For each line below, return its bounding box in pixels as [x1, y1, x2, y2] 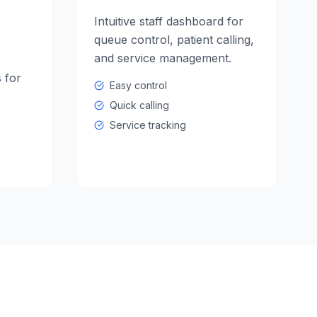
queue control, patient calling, [94, 33, 254, 47]
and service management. [94, 51, 231, 65]
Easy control [110, 79, 167, 91]
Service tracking [110, 119, 186, 131]
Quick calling [110, 99, 169, 111]
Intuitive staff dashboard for [94, 14, 243, 28]
